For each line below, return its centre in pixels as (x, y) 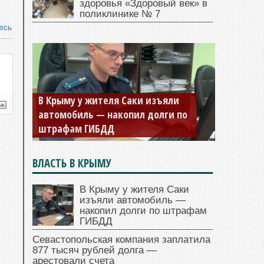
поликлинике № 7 (120, 14)
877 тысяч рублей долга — (95, 250)
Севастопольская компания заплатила (121, 240)
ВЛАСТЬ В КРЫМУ (72, 164)
